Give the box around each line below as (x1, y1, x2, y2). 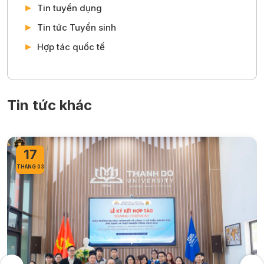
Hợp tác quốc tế (37, 41, 105, 52)
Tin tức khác (7, 97, 92, 114)
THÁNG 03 (16, 164, 44, 170)
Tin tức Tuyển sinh (37, 21, 116, 33)
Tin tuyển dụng (37, 2, 102, 14)
